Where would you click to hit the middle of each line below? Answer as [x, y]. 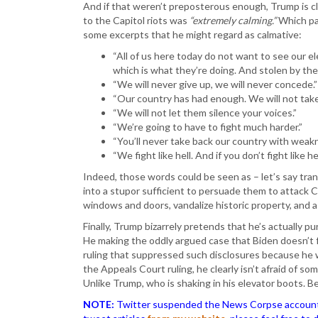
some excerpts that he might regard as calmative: [192, 34]
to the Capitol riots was [136, 20]
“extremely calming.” [233, 20]
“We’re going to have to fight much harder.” [208, 127]
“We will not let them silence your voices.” [205, 113]
